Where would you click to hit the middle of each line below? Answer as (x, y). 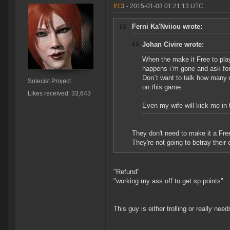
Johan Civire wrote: (173, 45)
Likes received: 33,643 (59, 94)
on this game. (162, 87)
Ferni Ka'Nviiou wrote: (167, 27)
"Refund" (127, 172)
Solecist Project (49, 81)
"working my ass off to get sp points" (168, 181)
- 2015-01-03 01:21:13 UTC (165, 6)
